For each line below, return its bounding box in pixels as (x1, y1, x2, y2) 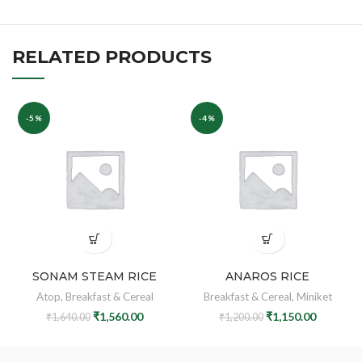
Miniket (296, 290, 332, 303)
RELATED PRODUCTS (12, 46, 212, 68)
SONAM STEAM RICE (32, 269, 157, 284)
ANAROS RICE (225, 269, 309, 284)
